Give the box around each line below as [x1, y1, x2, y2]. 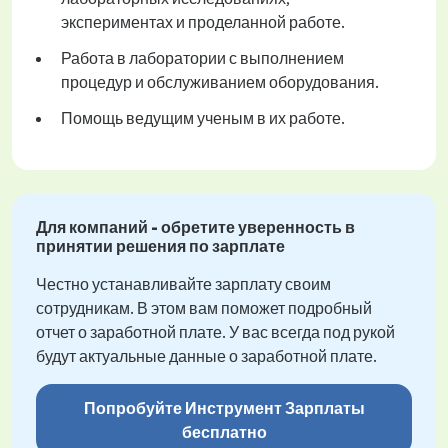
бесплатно [181, 422, 267, 443]
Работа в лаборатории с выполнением [61, 48, 344, 69]
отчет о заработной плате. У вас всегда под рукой [36, 322, 395, 343]
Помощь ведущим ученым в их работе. [61, 108, 345, 129]
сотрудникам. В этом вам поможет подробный [36, 298, 372, 319]
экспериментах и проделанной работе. [61, 12, 345, 33]
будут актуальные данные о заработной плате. [36, 346, 377, 367]
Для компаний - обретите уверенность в [36, 217, 355, 238]
